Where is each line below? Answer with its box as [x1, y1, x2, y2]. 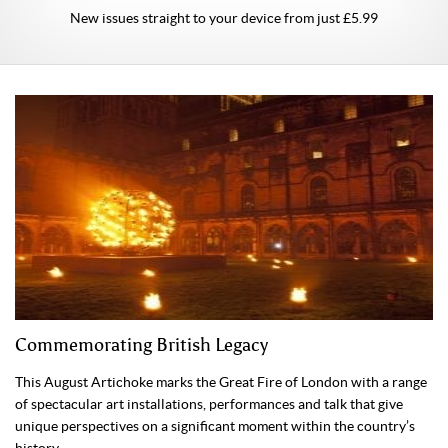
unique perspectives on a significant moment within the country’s [15, 417, 415, 434]
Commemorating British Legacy [15, 333, 268, 356]
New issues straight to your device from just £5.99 [70, 9, 378, 26]
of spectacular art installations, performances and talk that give [15, 395, 403, 412]
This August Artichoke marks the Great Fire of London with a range [15, 373, 427, 390]
